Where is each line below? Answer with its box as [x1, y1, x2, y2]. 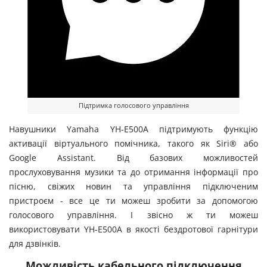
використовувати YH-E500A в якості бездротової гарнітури [9, 223, 258, 235]
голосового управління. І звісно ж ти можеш [9, 209, 258, 221]
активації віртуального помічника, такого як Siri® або [9, 138, 258, 150]
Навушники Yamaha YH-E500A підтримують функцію [9, 123, 258, 135]
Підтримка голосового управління [78, 101, 189, 110]
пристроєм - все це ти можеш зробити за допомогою [9, 195, 258, 207]
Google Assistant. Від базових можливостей [9, 152, 258, 164]
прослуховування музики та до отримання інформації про [9, 166, 258, 178]
